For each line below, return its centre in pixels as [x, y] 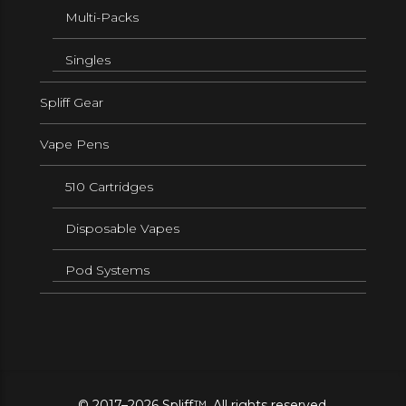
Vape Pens [74, 145]
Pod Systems [107, 271]
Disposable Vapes [122, 229]
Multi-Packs [102, 18]
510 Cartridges [109, 186]
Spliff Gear [72, 102]
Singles [88, 59]
